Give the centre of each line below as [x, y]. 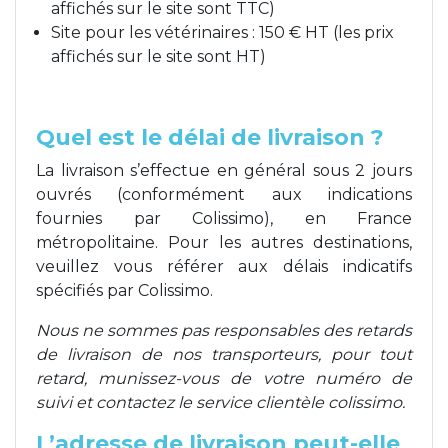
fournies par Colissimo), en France [224, 218]
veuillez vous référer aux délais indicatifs [224, 266]
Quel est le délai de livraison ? [210, 137]
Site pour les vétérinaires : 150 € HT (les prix [222, 32]
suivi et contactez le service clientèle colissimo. [220, 402]
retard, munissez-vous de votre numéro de [224, 378]
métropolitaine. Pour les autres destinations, [224, 242]
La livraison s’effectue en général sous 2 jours [224, 170]
